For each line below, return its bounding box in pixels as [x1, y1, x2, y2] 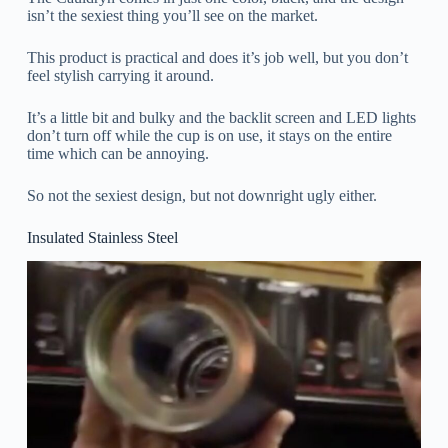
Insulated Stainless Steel [26, 228, 178, 246]
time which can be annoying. [26, 144, 209, 162]
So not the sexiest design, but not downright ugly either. [26, 186, 377, 204]
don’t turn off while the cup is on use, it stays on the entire [26, 126, 392, 144]
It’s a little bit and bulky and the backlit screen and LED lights [26, 108, 416, 126]
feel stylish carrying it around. [26, 66, 214, 84]
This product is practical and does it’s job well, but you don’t [26, 48, 408, 66]
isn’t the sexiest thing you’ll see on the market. [26, 6, 318, 24]
